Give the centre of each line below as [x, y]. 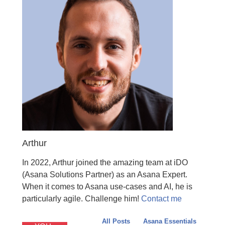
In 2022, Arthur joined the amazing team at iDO [105, 162]
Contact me [161, 198]
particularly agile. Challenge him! [81, 198]
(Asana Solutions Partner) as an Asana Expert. [104, 174]
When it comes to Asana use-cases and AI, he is [107, 186]
